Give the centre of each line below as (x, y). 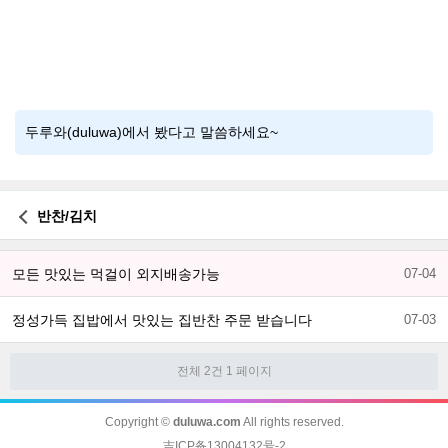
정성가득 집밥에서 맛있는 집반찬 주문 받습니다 (162, 319)
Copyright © (138, 422)
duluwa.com (206, 422)
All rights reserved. (292, 422)
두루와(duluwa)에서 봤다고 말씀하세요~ (151, 132)
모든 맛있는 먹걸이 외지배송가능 (116, 273)
